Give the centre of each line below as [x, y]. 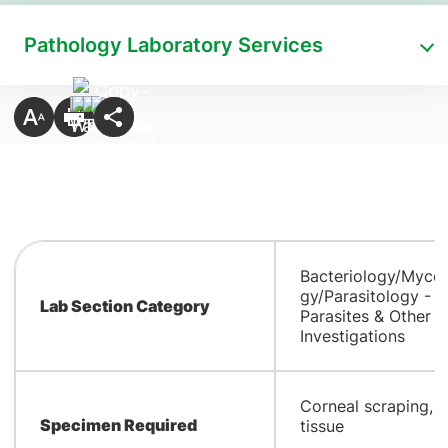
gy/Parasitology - [365, 296]
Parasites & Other [365, 316]
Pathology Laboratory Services [173, 45]
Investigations [352, 336]
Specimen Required [118, 425]
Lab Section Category [124, 306]
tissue [321, 426]
